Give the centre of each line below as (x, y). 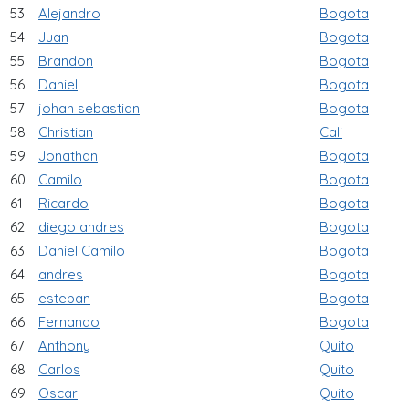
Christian (66, 131)
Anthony (64, 345)
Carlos (59, 369)
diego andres (81, 226)
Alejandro (69, 13)
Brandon (66, 60)
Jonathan (68, 155)
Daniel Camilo (82, 250)
